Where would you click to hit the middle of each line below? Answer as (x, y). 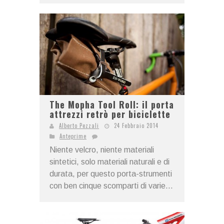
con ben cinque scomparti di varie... (111, 186)
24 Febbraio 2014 (136, 126)
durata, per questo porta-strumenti (111, 174)
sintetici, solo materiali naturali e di (109, 162)
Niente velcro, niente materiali (102, 150)
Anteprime (73, 136)
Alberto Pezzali (79, 126)
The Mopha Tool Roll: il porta (112, 105)
